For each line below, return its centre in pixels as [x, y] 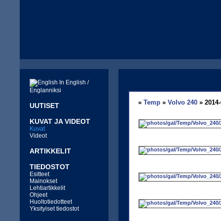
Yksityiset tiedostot [54, 209]
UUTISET [44, 106]
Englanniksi [45, 90]
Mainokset [43, 181]
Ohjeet [38, 195]
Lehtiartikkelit [47, 188]
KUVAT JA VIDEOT [60, 121]
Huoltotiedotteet [51, 202]
